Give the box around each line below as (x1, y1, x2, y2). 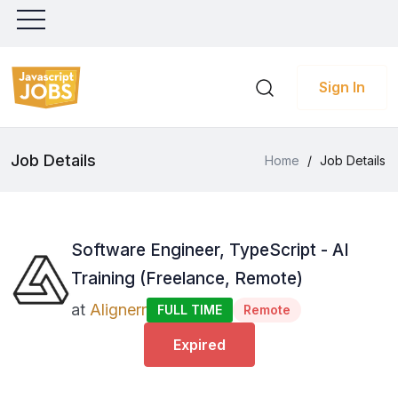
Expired (172, 336, 226, 354)
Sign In (319, 78, 365, 96)
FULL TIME (157, 302, 222, 317)
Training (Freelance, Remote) (71, 268, 303, 289)
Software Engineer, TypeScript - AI (71, 240, 349, 260)
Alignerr (90, 300, 147, 319)
